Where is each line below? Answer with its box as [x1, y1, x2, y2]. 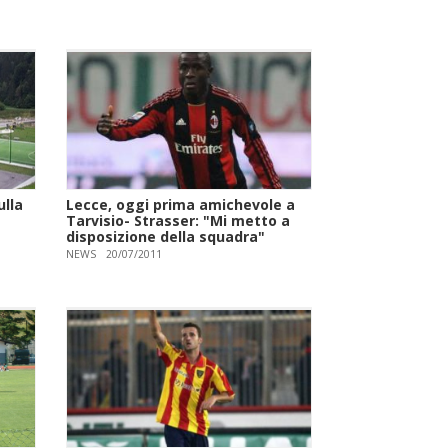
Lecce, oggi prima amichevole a [66, 194, 296, 214]
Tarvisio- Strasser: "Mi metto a [66, 210, 291, 230]
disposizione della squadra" [66, 226, 266, 246]
